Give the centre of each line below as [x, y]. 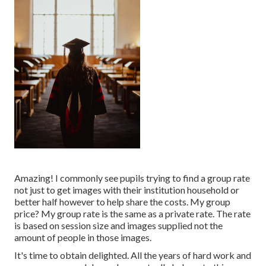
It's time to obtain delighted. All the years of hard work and [133, 255]
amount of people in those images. [83, 237]
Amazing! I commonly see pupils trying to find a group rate [132, 178]
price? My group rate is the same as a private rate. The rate [132, 214]
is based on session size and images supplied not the [118, 226]
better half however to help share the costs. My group [122, 202]
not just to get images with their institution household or [127, 190]
